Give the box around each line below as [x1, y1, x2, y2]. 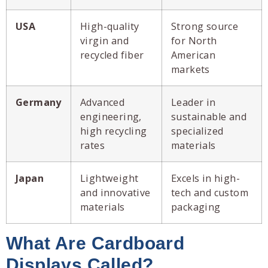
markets [171, 62, 210, 76]
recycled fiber [80, 48, 144, 62]
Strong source [171, 19, 239, 33]
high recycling [80, 124, 147, 138]
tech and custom [171, 185, 249, 199]
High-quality [80, 19, 139, 33]
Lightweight [80, 171, 139, 185]
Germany [16, 95, 62, 109]
